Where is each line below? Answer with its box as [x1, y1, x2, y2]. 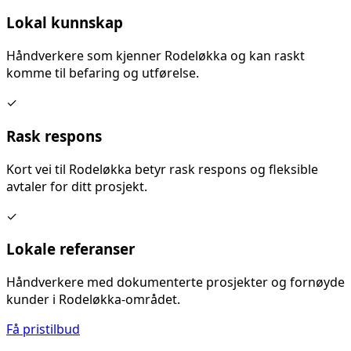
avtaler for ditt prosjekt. [6, 177, 147, 195]
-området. [121, 290, 180, 308]
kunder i [6, 290, 59, 308]
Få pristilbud [6, 320, 80, 338]
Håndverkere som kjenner [6, 47, 165, 65]
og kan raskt [227, 47, 305, 65]
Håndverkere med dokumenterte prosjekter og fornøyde [6, 273, 345, 291]
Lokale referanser [6, 239, 135, 259]
